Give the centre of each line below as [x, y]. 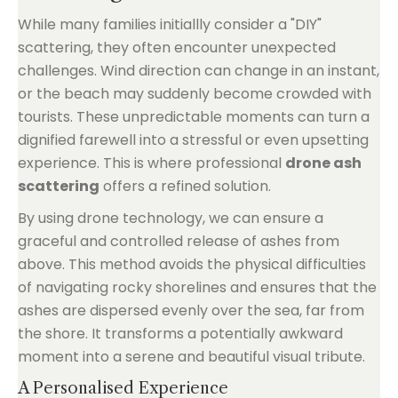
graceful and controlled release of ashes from [179, 241]
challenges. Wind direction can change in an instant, [199, 71]
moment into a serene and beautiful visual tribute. [191, 357]
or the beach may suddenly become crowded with [195, 94]
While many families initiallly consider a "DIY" [170, 24]
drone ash [323, 163]
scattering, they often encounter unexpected [177, 48]
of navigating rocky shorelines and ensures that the [197, 287]
